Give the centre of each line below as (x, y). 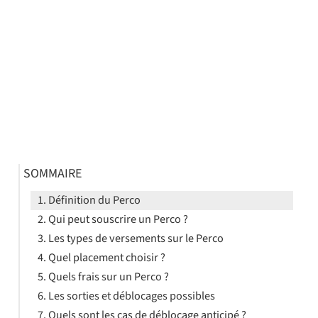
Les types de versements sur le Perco (136, 238)
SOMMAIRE (52, 174)
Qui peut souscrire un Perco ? (118, 219)
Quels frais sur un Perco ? (108, 277)
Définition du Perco (94, 200)
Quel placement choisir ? (106, 258)
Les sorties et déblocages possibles (131, 296)
